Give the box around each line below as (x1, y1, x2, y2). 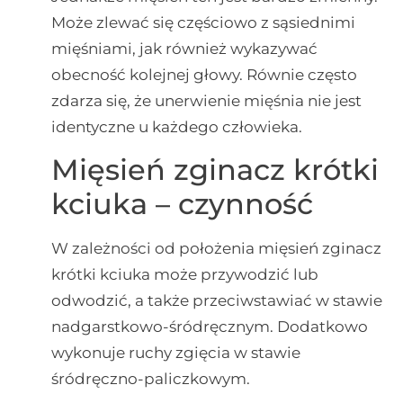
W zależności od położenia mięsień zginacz (50, 239, 381, 258)
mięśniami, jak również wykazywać (50, 39, 318, 58)
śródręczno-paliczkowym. (50, 370, 250, 389)
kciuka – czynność (50, 186, 313, 222)
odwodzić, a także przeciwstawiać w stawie (50, 291, 382, 310)
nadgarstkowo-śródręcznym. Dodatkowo (50, 318, 368, 336)
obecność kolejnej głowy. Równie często (50, 65, 357, 84)
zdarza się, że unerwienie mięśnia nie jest (50, 91, 362, 110)
